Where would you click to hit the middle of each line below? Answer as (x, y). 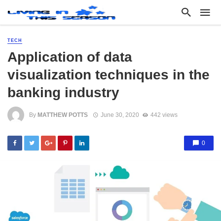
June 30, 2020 (120, 115)
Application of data (70, 57)
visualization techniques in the (109, 75)
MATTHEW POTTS (63, 115)
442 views (164, 115)
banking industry (63, 92)
